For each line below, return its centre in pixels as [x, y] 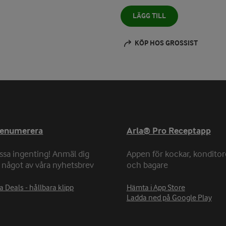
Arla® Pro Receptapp [168, 131]
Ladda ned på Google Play [169, 198]
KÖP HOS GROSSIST [166, 43]
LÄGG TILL [149, 16]
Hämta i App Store [156, 188]
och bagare [147, 166]
